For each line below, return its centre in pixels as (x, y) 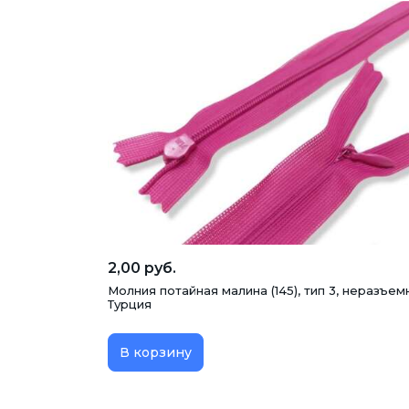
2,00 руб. (142, 267)
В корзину (156, 352)
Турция (130, 304)
